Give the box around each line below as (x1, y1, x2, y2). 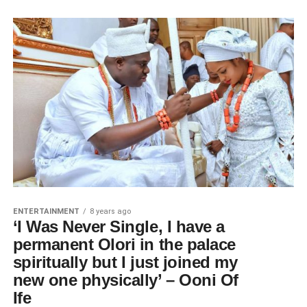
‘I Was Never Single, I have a (12, 217, 225, 236)
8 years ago (89, 206, 131, 216)
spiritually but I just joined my (12, 252, 238, 271)
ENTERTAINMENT (12, 206, 79, 216)
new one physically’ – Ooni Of (12, 270, 238, 289)
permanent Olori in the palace (12, 234, 236, 254)
